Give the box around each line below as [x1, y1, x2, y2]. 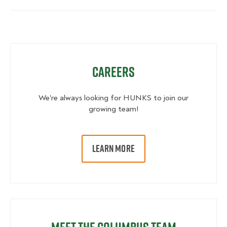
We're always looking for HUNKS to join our [39, 93, 188, 103]
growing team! [88, 104, 139, 115]
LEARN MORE [92, 141, 135, 156]
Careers [92, 62, 135, 82]
